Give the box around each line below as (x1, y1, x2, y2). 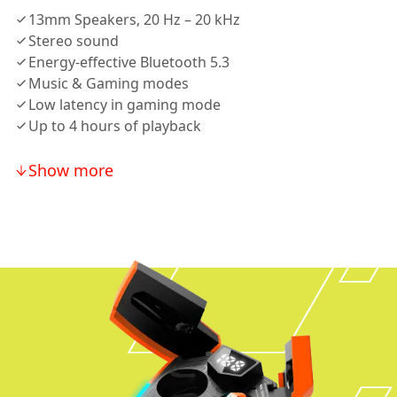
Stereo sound (28, 31, 119, 51)
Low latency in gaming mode (28, 95, 221, 114)
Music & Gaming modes (28, 74, 189, 93)
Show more (28, 160, 113, 181)
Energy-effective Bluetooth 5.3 (28, 52, 230, 72)
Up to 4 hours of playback (28, 116, 201, 136)
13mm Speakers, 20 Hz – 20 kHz (28, 10, 240, 29)
